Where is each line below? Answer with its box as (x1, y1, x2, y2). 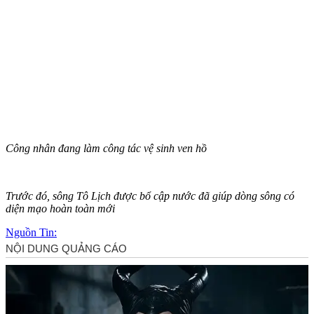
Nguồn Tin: (6, 226, 57, 238)
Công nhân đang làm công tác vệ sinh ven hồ (6, 142, 207, 154)
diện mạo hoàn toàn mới (6, 202, 115, 214)
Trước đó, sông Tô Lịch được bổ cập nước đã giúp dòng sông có (6, 189, 294, 202)
